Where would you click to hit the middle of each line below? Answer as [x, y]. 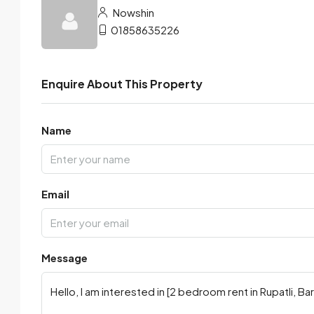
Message [64, 258]
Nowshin [132, 12]
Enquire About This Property [122, 84]
